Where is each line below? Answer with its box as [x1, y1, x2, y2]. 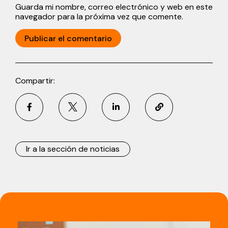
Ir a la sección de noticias [26, 143, 120, 154]
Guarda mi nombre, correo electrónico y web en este [15, 1, 213, 12]
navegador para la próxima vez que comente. [15, 11, 183, 22]
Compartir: [15, 75, 55, 86]
